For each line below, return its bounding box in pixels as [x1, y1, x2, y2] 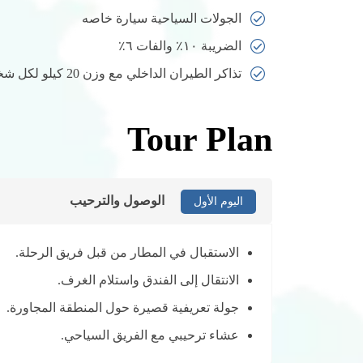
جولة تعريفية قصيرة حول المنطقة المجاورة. [6, 301, 239, 315]
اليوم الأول [194, 195, 243, 208]
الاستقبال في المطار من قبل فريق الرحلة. [15, 246, 239, 260]
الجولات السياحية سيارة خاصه [82, 11, 241, 26]
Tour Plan [127, 121, 272, 159]
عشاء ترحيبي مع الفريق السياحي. [61, 328, 239, 343]
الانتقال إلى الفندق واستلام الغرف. [58, 273, 239, 288]
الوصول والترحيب [70, 194, 164, 208]
